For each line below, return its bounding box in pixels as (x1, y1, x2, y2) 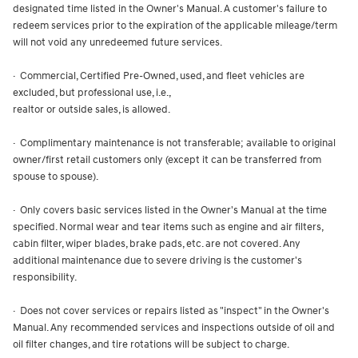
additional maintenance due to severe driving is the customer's (13, 254, 302, 268)
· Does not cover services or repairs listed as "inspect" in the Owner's (13, 304, 329, 318)
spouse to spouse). (13, 170, 98, 184)
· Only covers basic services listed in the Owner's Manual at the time (13, 204, 327, 217)
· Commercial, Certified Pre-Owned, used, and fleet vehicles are (13, 70, 304, 83)
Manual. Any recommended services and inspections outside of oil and (13, 321, 335, 335)
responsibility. (13, 271, 77, 284)
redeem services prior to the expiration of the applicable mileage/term (13, 19, 337, 33)
